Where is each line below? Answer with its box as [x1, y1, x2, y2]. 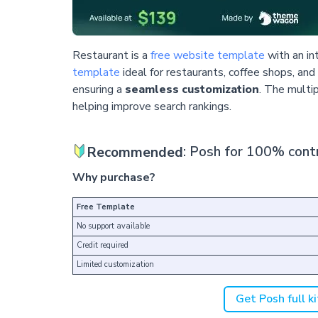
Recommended [87, 143, 184, 162]
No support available [77, 220, 150, 231]
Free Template [77, 201, 135, 212]
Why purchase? [72, 169, 155, 185]
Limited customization [77, 258, 154, 270]
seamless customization [124, 82, 259, 98]
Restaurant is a [72, 48, 150, 64]
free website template [150, 48, 265, 64]
